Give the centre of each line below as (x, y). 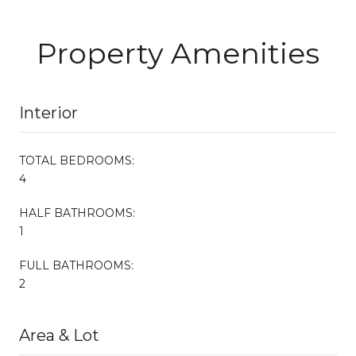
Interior (48, 112)
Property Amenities (178, 53)
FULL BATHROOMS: (76, 265)
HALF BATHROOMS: (77, 213)
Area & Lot (59, 335)
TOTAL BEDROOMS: (77, 160)
